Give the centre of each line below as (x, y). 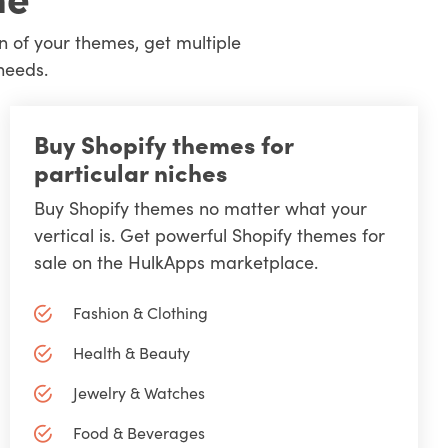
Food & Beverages (138, 432)
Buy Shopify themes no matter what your (201, 207)
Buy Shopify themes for (164, 143)
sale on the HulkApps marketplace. (176, 261)
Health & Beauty (131, 352)
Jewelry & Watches (138, 392)
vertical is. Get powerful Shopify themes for (210, 234)
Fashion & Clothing (140, 312)
